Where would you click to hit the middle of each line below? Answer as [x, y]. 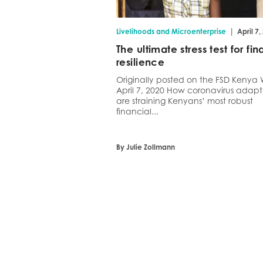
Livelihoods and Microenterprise [171, 32]
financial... [138, 112]
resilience [141, 62]
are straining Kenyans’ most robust [185, 101]
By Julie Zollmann [146, 147]
